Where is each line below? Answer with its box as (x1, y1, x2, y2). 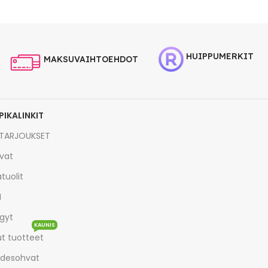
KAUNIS (34, 221, 56, 229)
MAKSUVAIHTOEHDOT (43, 54, 138, 65)
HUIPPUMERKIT (185, 50, 254, 62)
